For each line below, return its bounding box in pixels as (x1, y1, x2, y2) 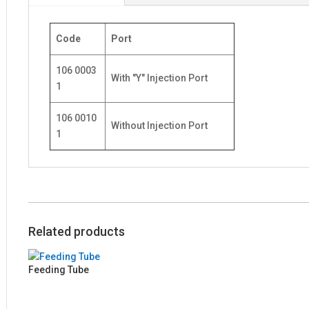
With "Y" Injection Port (111, 72, 208, 84)
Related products (28, 224, 126, 239)
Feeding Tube (28, 264, 90, 276)
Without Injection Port (111, 120, 208, 132)
